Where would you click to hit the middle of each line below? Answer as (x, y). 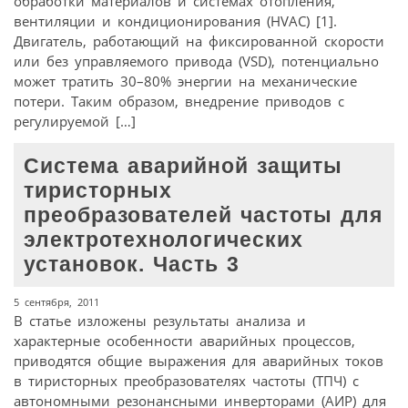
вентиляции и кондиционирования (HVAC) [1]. (175, 20)
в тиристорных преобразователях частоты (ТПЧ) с (186, 381)
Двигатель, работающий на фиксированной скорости (199, 41)
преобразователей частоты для (204, 215)
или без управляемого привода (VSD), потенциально (196, 61)
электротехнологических (164, 240)
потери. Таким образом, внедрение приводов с (179, 101)
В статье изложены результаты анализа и (160, 321)
